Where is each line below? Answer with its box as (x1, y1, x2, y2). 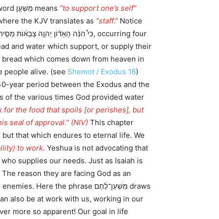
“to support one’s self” (60, 3, 136, 13)
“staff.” (96, 16, 118, 25)
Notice (118, 16, 142, 25)
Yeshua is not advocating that (45, 143, 148, 153)
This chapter (88, 118, 133, 127)
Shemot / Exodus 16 (67, 67, 136, 76)
